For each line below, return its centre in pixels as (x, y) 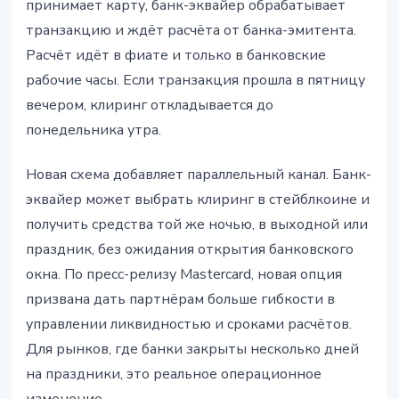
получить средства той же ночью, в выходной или (197, 225)
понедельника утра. (94, 130)
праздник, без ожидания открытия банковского (190, 250)
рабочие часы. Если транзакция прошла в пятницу (195, 81)
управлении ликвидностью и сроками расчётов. (189, 325)
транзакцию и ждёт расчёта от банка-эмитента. (191, 31)
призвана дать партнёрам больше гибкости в (180, 300)
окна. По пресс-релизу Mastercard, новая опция (184, 275)
